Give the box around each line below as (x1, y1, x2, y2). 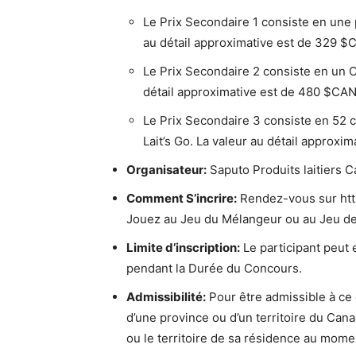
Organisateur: (126, 162, 207, 177)
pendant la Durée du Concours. (126, 261, 302, 276)
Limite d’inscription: (126, 240, 240, 255)
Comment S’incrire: (126, 191, 237, 206)
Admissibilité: (126, 289, 206, 304)
